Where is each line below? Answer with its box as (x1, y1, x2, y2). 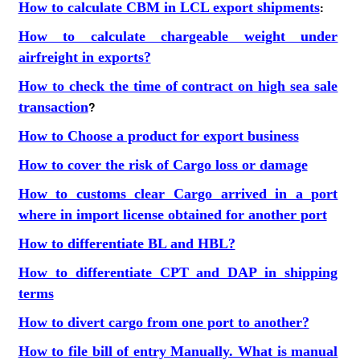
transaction (18, 99, 88, 115)
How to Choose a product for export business (18, 128, 299, 144)
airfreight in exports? (18, 49, 151, 65)
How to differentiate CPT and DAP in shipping (18, 264, 338, 280)
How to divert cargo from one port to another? (18, 314, 309, 330)
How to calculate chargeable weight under (18, 28, 338, 44)
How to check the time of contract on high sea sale (18, 78, 338, 94)
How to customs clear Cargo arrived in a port (18, 186, 338, 202)
